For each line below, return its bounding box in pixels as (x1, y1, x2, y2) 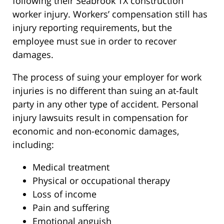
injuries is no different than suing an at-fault (12, 84, 198, 96)
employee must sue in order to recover (12, 34, 176, 47)
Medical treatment (32, 160, 109, 173)
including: (12, 138, 54, 150)
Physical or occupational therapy (32, 174, 170, 186)
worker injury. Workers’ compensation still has (12, 7, 207, 20)
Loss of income (32, 187, 96, 200)
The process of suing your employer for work (12, 70, 201, 83)
